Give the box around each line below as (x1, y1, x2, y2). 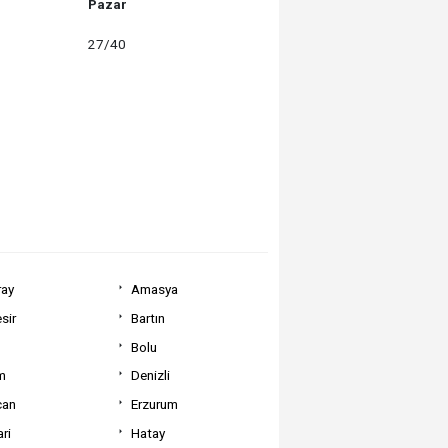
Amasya (131, 281, 179, 298)
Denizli (131, 367, 171, 384)
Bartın (131, 309, 166, 326)
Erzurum (131, 396, 179, 413)
